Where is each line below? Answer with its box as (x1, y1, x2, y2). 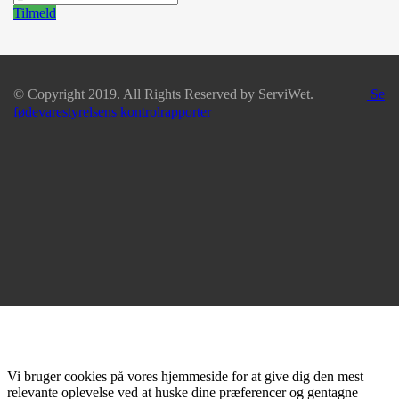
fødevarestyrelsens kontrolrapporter (13, 103, 211, 119)
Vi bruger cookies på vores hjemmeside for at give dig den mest (7, 369, 363, 385)
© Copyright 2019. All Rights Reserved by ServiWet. (13, 85, 367, 102)
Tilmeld (13, 4, 56, 20)
